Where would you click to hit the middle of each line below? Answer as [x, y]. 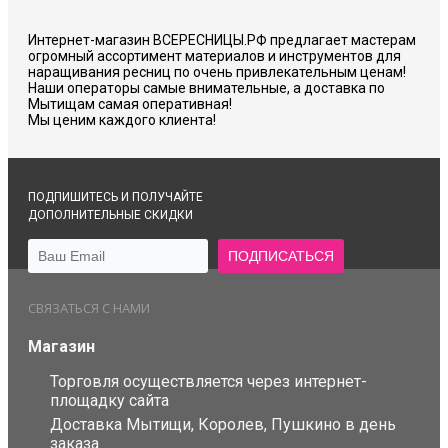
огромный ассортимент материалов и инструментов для [214, 56]
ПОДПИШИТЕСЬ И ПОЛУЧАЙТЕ [115, 197]
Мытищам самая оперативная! [130, 104]
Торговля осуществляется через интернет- [208, 382]
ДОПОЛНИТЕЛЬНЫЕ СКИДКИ [110, 215]
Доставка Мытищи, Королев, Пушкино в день [223, 425]
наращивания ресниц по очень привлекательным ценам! [217, 72]
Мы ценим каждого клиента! [122, 120]
